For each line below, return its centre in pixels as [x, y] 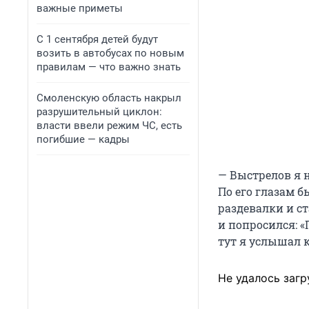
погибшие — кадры [83, 139]
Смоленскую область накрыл [109, 98]
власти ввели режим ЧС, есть [109, 126]
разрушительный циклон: [99, 112]
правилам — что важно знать [109, 67]
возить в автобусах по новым [110, 53]
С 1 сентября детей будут [97, 39]
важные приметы [80, 8]
